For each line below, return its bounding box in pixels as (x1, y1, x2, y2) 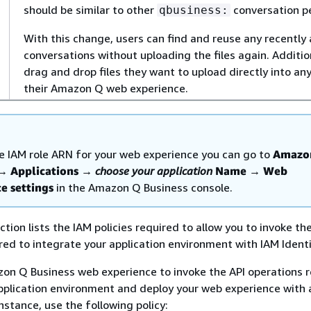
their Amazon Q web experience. (24, 81, 188, 95)
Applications (10, 164, 78, 178)
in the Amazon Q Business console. (53, 180, 233, 194)
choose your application (95, 164, 212, 178)
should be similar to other (24, 3, 157, 17)
